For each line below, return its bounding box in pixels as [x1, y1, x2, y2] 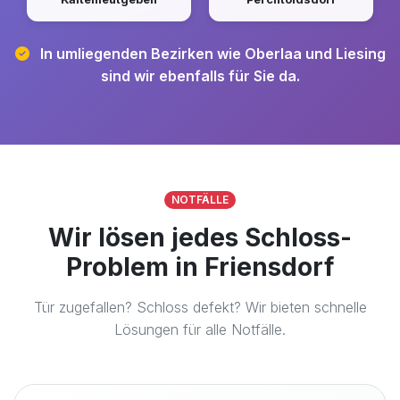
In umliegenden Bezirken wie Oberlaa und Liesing [36, 45, 386, 62]
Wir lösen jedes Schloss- [48, 222, 352, 253]
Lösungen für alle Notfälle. [114, 321, 286, 338]
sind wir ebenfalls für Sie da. [100, 67, 300, 85]
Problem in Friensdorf [66, 252, 334, 282]
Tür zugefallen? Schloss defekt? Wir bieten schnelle [33, 298, 367, 316]
